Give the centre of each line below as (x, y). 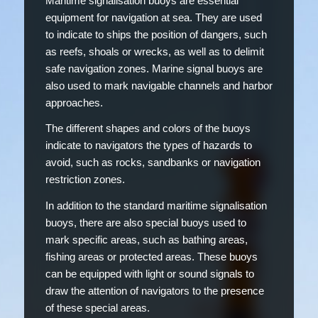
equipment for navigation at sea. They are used (153, 17)
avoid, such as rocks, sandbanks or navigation (153, 163)
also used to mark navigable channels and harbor (159, 85)
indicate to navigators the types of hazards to (148, 146)
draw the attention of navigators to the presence (154, 291)
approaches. (74, 102)
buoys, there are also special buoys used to (146, 223)
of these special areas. (97, 308)
